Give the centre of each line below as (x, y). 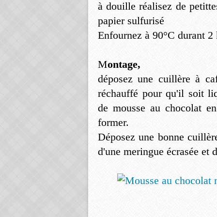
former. (113, 122)
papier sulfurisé (131, 21)
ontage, (124, 64)
